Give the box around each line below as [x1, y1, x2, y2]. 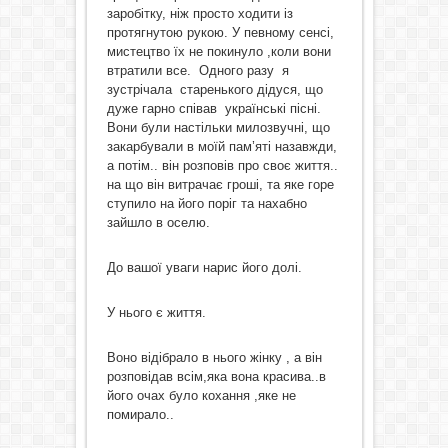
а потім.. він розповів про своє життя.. [106, 158, 338, 173]
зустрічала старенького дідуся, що [106, 82, 323, 97]
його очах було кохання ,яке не [106, 388, 296, 403]
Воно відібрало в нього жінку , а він [106, 350, 322, 365]
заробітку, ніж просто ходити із [106, 6, 293, 21]
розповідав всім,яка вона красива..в [106, 369, 326, 384]
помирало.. [106, 407, 174, 422]
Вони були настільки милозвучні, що [106, 120, 330, 135]
